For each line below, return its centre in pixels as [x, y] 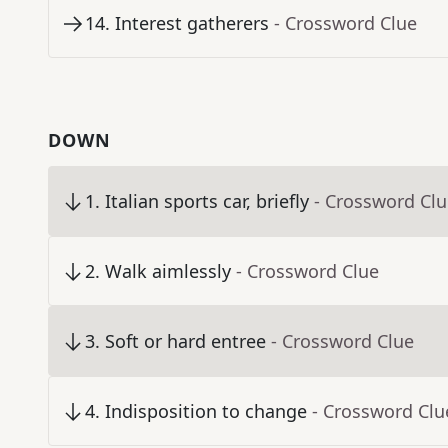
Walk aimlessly [168, 271]
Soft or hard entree [185, 341]
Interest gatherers [192, 23]
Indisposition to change [206, 411]
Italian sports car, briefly [207, 201]
